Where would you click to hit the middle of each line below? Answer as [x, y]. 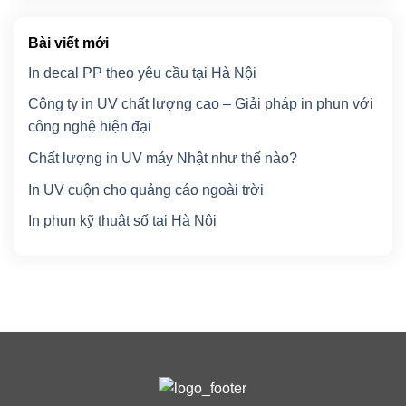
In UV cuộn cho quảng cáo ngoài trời [146, 189]
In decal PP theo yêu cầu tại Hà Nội [142, 72]
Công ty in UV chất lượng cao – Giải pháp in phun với [201, 104]
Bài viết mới [68, 43]
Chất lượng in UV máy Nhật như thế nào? [164, 159]
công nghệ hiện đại [90, 127]
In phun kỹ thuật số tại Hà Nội [122, 221]
